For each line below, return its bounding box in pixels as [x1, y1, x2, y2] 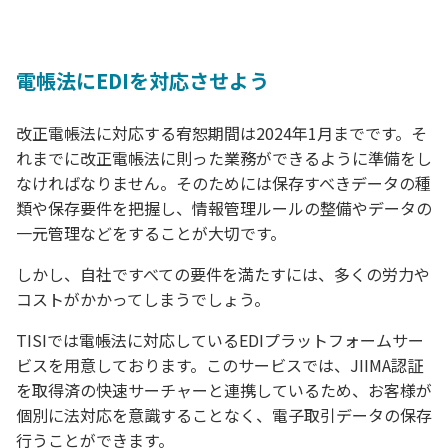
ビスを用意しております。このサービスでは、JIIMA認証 [16, 353, 423, 378]
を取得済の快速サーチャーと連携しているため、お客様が [16, 378, 432, 403]
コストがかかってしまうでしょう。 [16, 287, 270, 312]
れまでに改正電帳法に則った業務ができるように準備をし [16, 146, 432, 171]
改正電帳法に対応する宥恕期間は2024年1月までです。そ [16, 121, 427, 146]
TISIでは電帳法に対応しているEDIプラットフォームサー [16, 328, 424, 353]
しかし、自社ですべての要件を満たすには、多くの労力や [16, 262, 430, 287]
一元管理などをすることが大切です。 [16, 221, 286, 246]
